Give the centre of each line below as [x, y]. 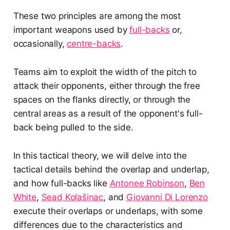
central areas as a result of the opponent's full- [108, 114]
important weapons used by [71, 30]
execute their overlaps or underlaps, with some [108, 211]
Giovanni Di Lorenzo [167, 197]
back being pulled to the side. [73, 128]
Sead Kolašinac [72, 197]
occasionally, [40, 44]
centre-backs [94, 44]
